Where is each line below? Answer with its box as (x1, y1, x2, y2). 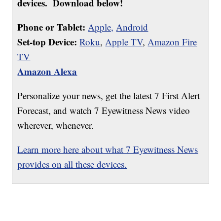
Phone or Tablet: (17, 20, 86, 34)
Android (116, 21, 148, 34)
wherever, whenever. (17, 119, 94, 132)
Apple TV (105, 36, 143, 48)
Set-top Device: (17, 35, 77, 49)
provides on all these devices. (17, 158, 127, 171)
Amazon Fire (147, 36, 197, 48)
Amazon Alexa (17, 65, 77, 78)
